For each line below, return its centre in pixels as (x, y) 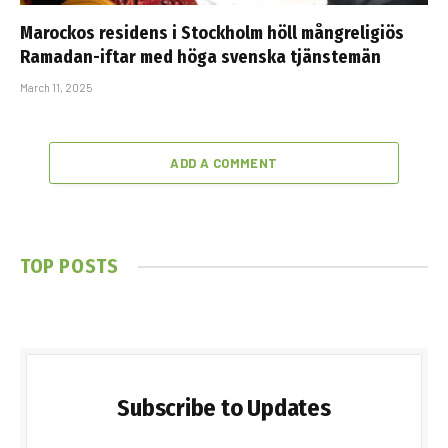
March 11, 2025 (56, 88)
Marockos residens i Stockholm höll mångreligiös (212, 33)
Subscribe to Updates (224, 408)
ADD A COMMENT (224, 163)
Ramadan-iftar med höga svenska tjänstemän (200, 57)
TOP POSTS (69, 266)
